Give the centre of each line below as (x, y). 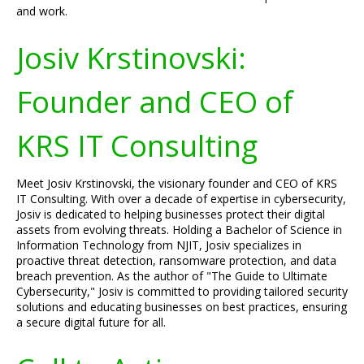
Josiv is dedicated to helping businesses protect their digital (171, 214)
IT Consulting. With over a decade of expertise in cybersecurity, (181, 199)
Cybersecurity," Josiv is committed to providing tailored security (182, 291)
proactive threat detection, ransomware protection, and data (176, 260)
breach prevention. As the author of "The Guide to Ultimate (172, 276)
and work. (42, 11)
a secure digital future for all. (91, 322)
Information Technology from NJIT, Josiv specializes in (159, 245)
